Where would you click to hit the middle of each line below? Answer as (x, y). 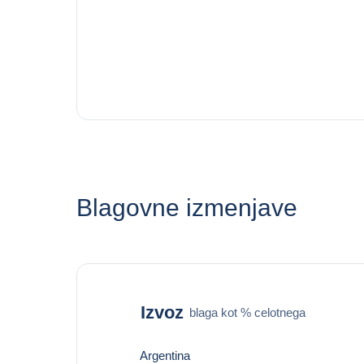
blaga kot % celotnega (247, 312)
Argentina (165, 355)
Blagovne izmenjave (186, 208)
